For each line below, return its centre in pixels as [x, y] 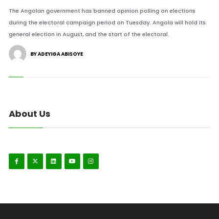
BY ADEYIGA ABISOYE [56, 54]
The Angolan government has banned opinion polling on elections [102, 11]
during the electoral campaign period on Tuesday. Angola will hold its [107, 22]
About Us [29, 114]
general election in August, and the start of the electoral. [89, 34]
